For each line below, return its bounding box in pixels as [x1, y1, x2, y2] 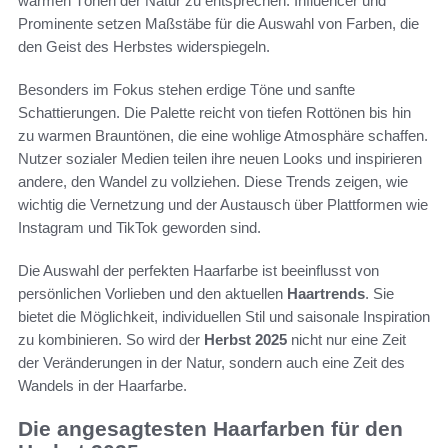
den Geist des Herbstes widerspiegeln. [18, 37, 270, 55]
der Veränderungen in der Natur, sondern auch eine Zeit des [18, 353, 405, 371]
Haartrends [287, 284, 365, 302]
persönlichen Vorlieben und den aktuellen [18, 284, 287, 302]
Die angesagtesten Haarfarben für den [18, 416, 403, 440]
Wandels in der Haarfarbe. [18, 376, 187, 394]
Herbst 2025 [204, 330, 287, 348]
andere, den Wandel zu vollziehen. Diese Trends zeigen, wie [18, 172, 408, 190]
